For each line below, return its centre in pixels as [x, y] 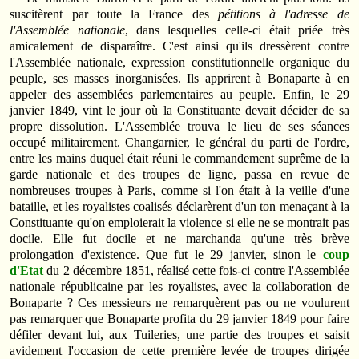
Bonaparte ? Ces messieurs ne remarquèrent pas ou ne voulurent [179, 303]
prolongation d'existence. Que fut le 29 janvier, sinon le [166, 255]
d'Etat [27, 271]
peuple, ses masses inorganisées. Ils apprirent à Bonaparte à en [179, 79]
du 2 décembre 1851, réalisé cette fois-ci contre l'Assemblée [196, 271]
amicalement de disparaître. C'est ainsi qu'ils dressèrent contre [179, 46]
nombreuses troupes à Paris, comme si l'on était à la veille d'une [179, 191]
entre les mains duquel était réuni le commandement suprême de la [179, 159]
